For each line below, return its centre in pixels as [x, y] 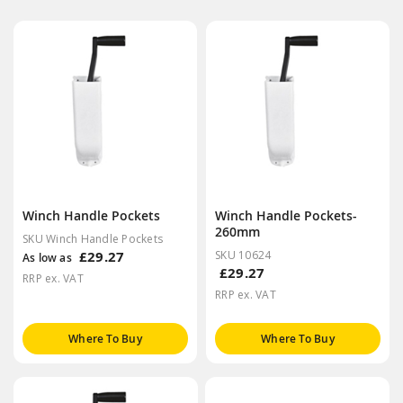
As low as [47, 257]
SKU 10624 [243, 255]
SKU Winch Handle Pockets [93, 238]
